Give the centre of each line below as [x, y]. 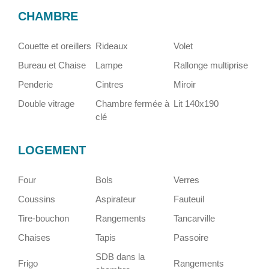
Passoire [191, 237]
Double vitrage [46, 104]
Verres [186, 180]
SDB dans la [120, 257]
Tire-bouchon [44, 218]
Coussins [37, 199]
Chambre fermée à [133, 104]
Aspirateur [116, 199]
